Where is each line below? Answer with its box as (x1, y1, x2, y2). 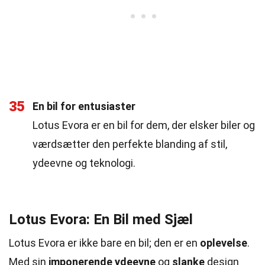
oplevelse (200, 237, 247, 249)
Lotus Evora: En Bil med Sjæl (9, 211, 193, 228)
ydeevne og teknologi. (33, 157, 135, 169)
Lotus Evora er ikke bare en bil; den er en (9, 237, 200, 249)
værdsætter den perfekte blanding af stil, (33, 138, 227, 150)
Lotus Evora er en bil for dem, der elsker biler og (33, 119, 255, 131)
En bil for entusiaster (33, 100, 135, 112)
